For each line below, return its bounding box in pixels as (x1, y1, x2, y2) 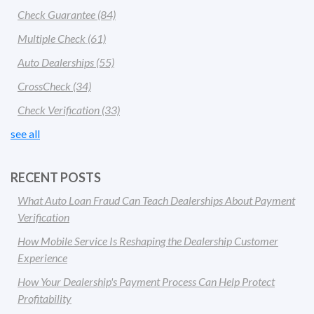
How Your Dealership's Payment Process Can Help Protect (18, 274, 275, 288)
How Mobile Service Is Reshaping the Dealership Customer (18, 233, 278, 247)
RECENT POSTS (11, 169, 101, 185)
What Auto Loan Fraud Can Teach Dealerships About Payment (18, 193, 295, 207)
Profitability (18, 291, 71, 305)
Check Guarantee (18, 7, 97, 21)
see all (11, 126, 40, 140)
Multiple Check (18, 31, 88, 45)
